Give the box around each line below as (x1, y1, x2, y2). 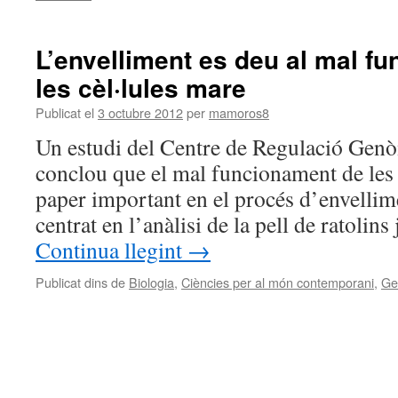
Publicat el (36, 103, 94, 122)
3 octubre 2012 (98, 103, 183, 122)
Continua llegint (36, 235, 187, 265)
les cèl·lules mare (36, 69, 246, 106)
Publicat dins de (36, 273, 125, 291)
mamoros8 (209, 103, 269, 122)
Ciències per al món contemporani (181, 273, 374, 291)
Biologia (129, 273, 174, 291)
